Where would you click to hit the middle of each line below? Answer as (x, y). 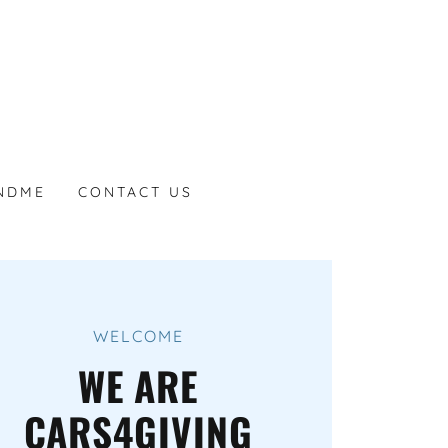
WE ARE (138, 385)
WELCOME (138, 336)
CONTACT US (136, 192)
